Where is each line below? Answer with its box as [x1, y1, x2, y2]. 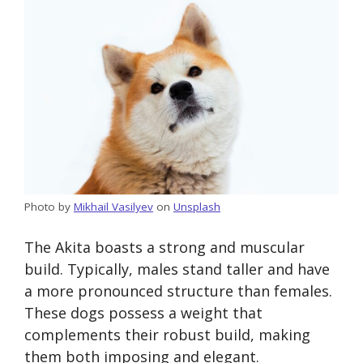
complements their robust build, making [24, 325, 310, 345]
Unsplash [173, 199, 220, 215]
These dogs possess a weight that [24, 303, 263, 323]
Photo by [24, 199, 74, 215]
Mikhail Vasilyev [74, 199, 153, 215]
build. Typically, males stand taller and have [24, 259, 330, 280]
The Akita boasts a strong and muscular [24, 237, 305, 258]
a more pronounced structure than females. [24, 281, 332, 301]
